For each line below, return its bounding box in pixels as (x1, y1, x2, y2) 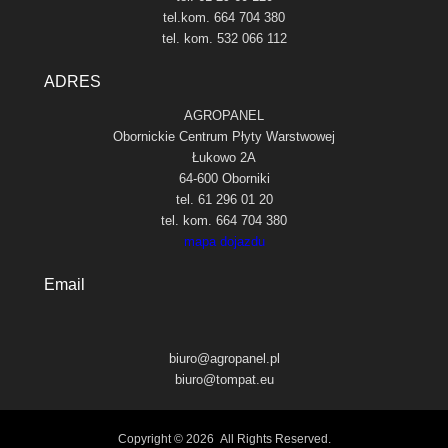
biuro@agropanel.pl (168, 350, 280, 366)
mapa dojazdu (183, 233, 265, 249)
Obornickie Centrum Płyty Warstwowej (113, 128, 335, 144)
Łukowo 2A (192, 149, 256, 165)
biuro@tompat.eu (174, 371, 274, 387)
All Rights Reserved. (216, 431, 331, 446)
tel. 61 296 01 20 (175, 191, 273, 207)
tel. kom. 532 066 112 (161, 30, 287, 46)
